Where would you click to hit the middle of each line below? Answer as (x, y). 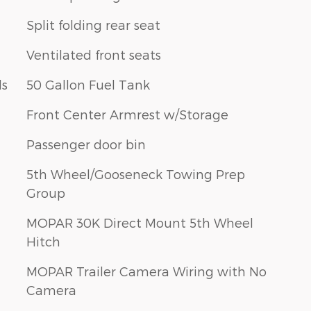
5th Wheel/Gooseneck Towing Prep (136, 174)
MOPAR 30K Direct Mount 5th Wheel (140, 222)
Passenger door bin (86, 144)
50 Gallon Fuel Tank (88, 84)
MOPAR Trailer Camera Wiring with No (146, 271)
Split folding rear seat (93, 24)
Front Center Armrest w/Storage (127, 114)
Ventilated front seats (94, 54)
